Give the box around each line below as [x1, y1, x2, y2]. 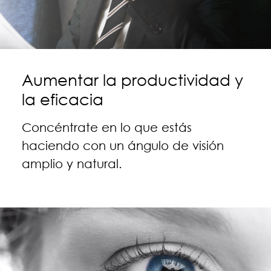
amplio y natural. [21, 156, 122, 171]
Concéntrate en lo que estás [21, 120, 192, 135]
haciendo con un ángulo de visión [21, 138, 224, 153]
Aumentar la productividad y [21, 70, 243, 90]
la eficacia [21, 90, 103, 109]
